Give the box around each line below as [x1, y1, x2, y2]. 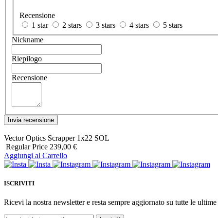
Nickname [12, 36, 43, 44]
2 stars [62, 21, 82, 30]
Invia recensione [8, 116, 54, 124]
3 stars [96, 21, 115, 30]
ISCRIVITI [4, 180, 35, 187]
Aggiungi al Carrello [4, 151, 67, 160]
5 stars [163, 21, 182, 30]
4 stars [129, 21, 149, 30]
